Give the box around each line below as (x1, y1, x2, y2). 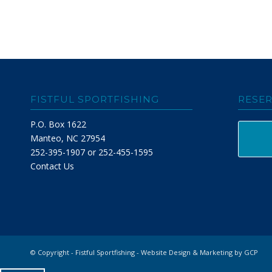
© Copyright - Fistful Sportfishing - (30, 247, 141, 257)
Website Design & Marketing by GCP (141, 247, 258, 257)
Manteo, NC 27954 (30, 132, 105, 144)
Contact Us (30, 160, 74, 172)
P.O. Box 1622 (30, 118, 86, 130)
